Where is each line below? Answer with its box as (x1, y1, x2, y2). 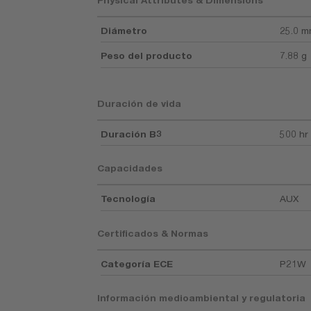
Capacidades (97, 162, 163, 174)
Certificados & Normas (97, 227, 209, 239)
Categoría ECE (101, 258, 174, 269)
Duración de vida (97, 97, 182, 109)
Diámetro (101, 24, 148, 36)
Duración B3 (101, 128, 162, 140)
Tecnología (101, 193, 156, 205)
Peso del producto (101, 50, 193, 62)
